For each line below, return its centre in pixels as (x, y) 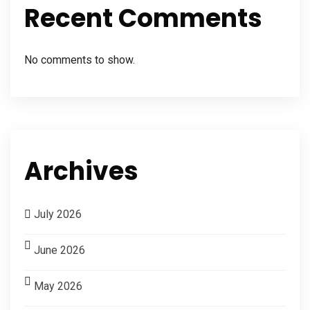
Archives (81, 172)
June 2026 (60, 250)
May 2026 (58, 286)
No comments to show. (80, 60)
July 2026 (58, 215)
